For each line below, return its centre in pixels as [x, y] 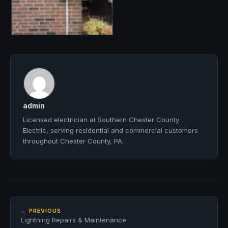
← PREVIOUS [41, 211]
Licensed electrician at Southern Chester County [101, 120]
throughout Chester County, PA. [73, 141]
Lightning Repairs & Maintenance [74, 220]
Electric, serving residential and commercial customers [110, 130]
